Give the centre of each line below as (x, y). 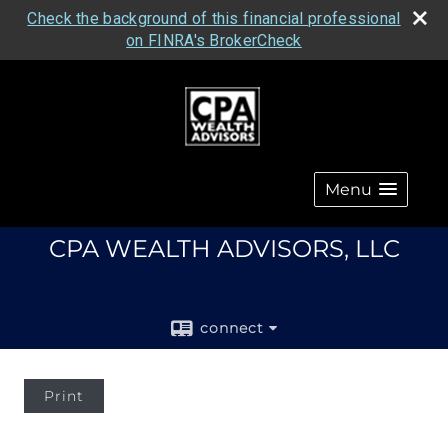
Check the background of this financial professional (214, 18)
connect (232, 328)
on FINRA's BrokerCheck (214, 40)
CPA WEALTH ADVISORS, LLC (224, 248)
